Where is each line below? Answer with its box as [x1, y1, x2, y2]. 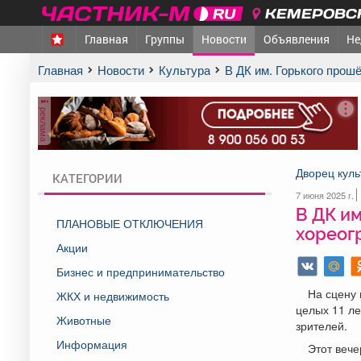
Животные [56, 311, 111, 328]
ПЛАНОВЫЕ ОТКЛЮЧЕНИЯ [56, 214, 203, 231]
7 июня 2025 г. [295, 188, 356, 201]
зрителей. [295, 317, 347, 334]
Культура [166, 61, 210, 78]
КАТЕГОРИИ [52, 169, 122, 186]
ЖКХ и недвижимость [56, 287, 169, 304]
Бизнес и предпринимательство [56, 263, 225, 280]
